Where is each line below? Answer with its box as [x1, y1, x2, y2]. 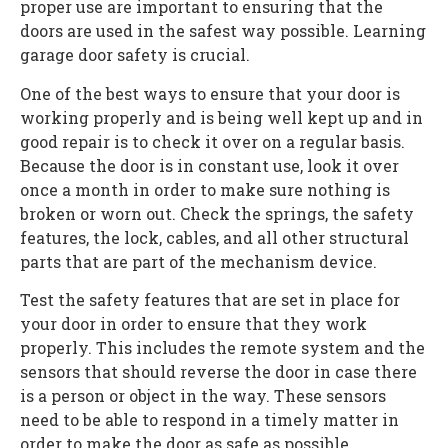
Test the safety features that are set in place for [20, 289, 400, 311]
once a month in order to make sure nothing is [20, 178, 390, 200]
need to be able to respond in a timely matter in [20, 409, 399, 431]
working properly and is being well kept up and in [20, 106, 423, 128]
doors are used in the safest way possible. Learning [20, 20, 426, 42]
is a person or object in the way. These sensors [20, 385, 386, 407]
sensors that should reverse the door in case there [20, 361, 417, 383]
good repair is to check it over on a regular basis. [20, 130, 405, 152]
